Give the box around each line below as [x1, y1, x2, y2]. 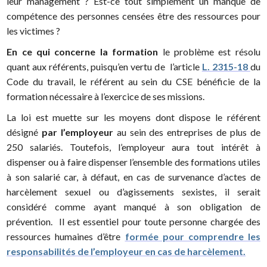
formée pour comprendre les [125, 230, 260, 242]
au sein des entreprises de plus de [113, 126, 260, 138]
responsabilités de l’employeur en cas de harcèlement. [7, 245, 246, 257]
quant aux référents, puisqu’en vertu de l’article [7, 60, 202, 72]
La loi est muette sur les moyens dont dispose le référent [7, 111, 260, 123]
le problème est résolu [158, 45, 260, 57]
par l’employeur [42, 126, 113, 138]
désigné [7, 126, 42, 138]
